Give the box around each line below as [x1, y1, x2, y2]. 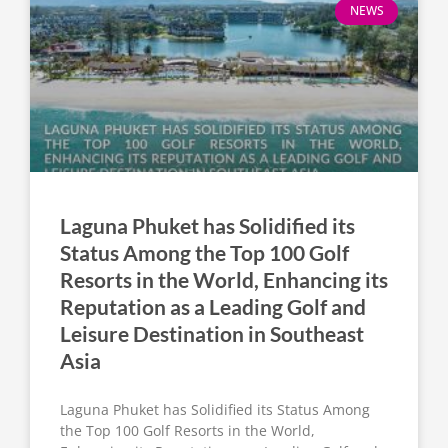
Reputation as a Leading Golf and [60, 294, 366, 320]
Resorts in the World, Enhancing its [60, 267, 388, 293]
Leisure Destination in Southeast [60, 321, 364, 347]
